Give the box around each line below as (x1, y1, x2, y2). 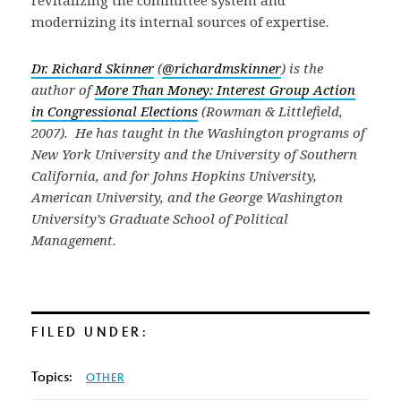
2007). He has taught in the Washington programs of (31, 124, 365, 141)
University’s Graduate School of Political (31, 209, 288, 227)
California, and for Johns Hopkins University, (31, 166, 317, 184)
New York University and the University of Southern (31, 145, 357, 163)
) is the (281, 59, 323, 77)
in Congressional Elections (31, 102, 198, 120)
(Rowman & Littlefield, (198, 102, 343, 120)
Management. (31, 231, 124, 249)
